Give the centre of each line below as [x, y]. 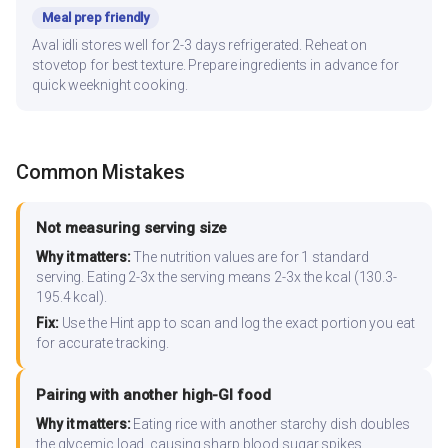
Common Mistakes [100, 171]
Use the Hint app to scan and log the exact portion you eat [236, 322]
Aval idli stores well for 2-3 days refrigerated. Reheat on [200, 44]
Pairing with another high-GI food [153, 394]
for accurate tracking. [102, 342]
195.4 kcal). [71, 296]
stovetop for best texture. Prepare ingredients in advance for [215, 64]
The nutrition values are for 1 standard [249, 256]
